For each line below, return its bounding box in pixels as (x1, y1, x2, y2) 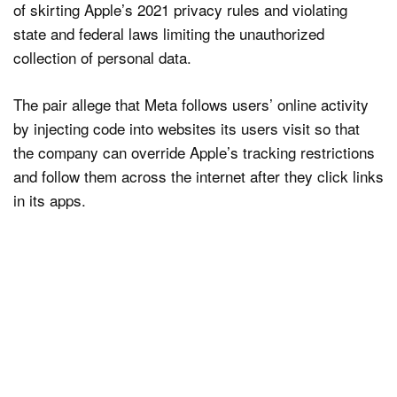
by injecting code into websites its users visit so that (13, 116, 360, 139)
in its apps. (13, 188, 86, 211)
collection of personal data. (13, 46, 191, 68)
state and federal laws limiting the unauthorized (13, 22, 324, 44)
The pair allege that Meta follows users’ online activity (13, 92, 369, 115)
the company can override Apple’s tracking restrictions (13, 140, 375, 163)
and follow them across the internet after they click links (13, 164, 384, 187)
